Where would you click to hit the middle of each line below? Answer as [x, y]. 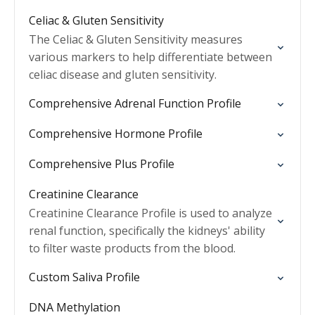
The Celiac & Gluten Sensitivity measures [136, 39]
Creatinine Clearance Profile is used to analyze [150, 213]
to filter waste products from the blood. [132, 248]
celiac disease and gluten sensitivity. [123, 75]
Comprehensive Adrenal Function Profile [135, 103]
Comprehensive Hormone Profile [116, 134]
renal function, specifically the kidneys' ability [147, 231]
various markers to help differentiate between [150, 57]
